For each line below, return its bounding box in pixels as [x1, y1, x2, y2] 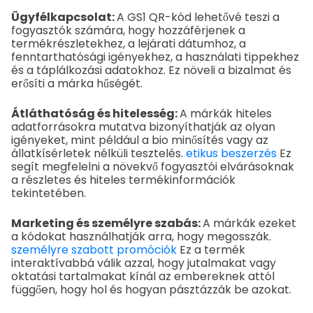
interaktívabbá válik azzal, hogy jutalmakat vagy [11, 254, 276, 271]
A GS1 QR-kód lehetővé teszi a [117, 8, 279, 25]
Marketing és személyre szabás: [11, 214, 203, 231]
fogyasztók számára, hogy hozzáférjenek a [11, 22, 245, 38]
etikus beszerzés [186, 145, 279, 161]
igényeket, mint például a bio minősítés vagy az [11, 131, 268, 148]
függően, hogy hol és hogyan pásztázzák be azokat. [11, 281, 291, 298]
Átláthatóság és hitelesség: [11, 105, 180, 122]
